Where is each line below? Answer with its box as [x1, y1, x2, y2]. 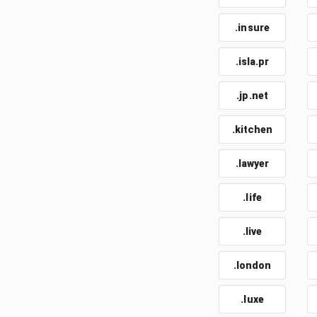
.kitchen [231, 124, 273, 135]
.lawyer [235, 158, 270, 169]
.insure [235, 22, 270, 33]
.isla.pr [235, 56, 270, 67]
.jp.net [236, 90, 268, 101]
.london [233, 260, 272, 271]
